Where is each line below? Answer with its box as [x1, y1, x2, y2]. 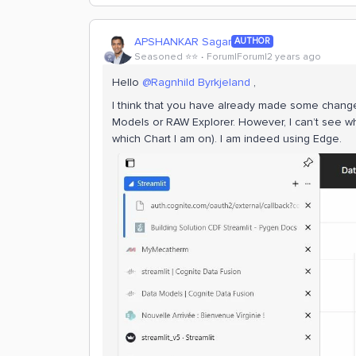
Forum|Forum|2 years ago [207, 50, 321, 63]
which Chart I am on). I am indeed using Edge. [112, 132, 342, 145]
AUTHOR [234, 36, 270, 46]
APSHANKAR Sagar [134, 34, 231, 48]
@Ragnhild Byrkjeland [142, 75, 250, 89]
